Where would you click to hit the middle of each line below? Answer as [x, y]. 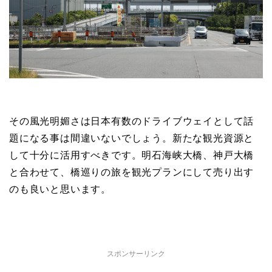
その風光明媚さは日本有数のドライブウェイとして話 [132, 121]
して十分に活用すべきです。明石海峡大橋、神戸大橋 [132, 155]
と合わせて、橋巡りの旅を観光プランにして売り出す [132, 172]
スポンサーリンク [136, 253]
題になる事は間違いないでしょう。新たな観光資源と [132, 138]
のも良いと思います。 [60, 189]
